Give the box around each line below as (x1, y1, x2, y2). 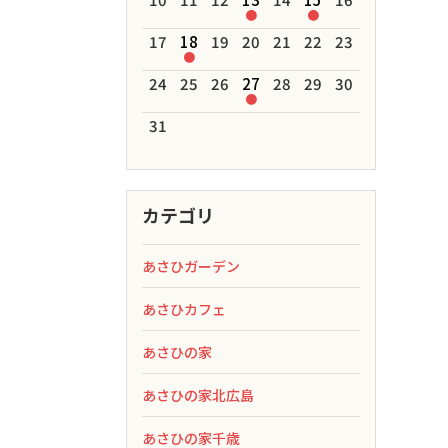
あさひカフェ (142, 299, 226, 319)
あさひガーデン (142, 256, 240, 276)
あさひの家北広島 (142, 385, 254, 405)
